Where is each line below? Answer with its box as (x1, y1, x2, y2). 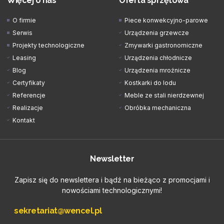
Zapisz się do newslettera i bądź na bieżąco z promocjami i (14, 175, 210, 184)
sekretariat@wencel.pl (14, 205, 102, 215)
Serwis (12, 28, 33, 36)
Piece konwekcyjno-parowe (124, 16, 208, 24)
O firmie (12, 16, 36, 24)
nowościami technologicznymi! (62, 185, 162, 194)
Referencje (12, 91, 46, 99)
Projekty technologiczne (12, 41, 85, 49)
